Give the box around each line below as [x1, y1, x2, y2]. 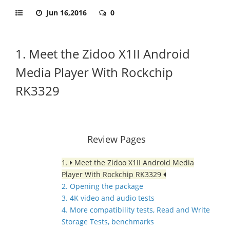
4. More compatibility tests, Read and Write [62, 205, 210, 215]
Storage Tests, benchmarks [62, 217, 154, 226]
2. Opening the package [62, 181, 143, 191]
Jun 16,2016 [46, 8, 89, 17]
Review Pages [87, 133, 146, 145]
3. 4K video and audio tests [62, 193, 155, 203]
